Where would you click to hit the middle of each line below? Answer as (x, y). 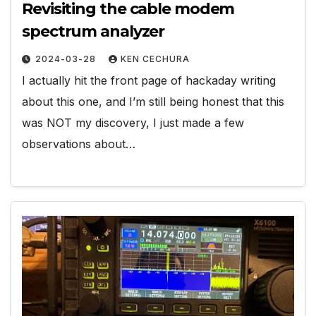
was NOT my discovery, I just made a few (133, 122)
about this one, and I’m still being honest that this (153, 101)
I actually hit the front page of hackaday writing (149, 80)
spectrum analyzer (93, 31)
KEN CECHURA (155, 59)
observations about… (79, 144)
